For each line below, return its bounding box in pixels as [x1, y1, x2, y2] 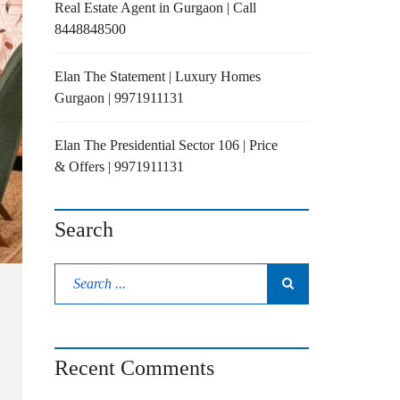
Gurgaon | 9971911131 [54, 90, 184, 105]
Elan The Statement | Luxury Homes [54, 69, 261, 84]
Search [54, 218, 113, 241]
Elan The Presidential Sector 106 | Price [54, 137, 278, 153]
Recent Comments [54, 356, 214, 379]
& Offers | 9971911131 [54, 159, 184, 174]
